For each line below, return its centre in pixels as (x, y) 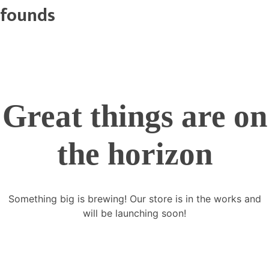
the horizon (134, 153)
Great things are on (134, 116)
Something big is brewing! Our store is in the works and (134, 199)
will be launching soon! (134, 213)
